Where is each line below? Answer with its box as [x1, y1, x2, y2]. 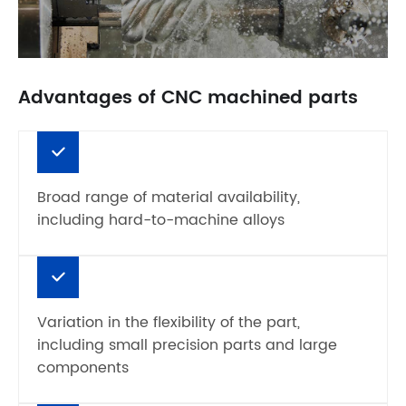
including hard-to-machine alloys [37, 208, 285, 232]
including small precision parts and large [37, 333, 337, 357]
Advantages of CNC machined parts [18, 82, 358, 113]
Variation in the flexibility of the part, [37, 310, 300, 334]
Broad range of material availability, [37, 185, 300, 209]
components [37, 355, 129, 380]
